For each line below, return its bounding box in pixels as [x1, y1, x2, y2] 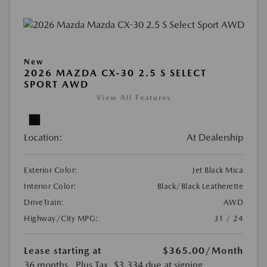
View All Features [96, 93, 171, 102]
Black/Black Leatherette [157, 181, 243, 191]
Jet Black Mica [193, 165, 243, 175]
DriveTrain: [24, 197, 64, 207]
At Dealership [187, 131, 243, 143]
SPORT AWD [24, 78, 89, 90]
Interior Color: [24, 181, 77, 191]
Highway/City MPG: [24, 213, 99, 223]
